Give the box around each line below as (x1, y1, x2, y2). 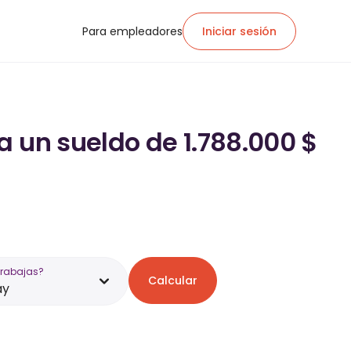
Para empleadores (82, 23, 183, 39)
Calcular (148, 273, 197, 288)
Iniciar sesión (202, 23, 277, 39)
